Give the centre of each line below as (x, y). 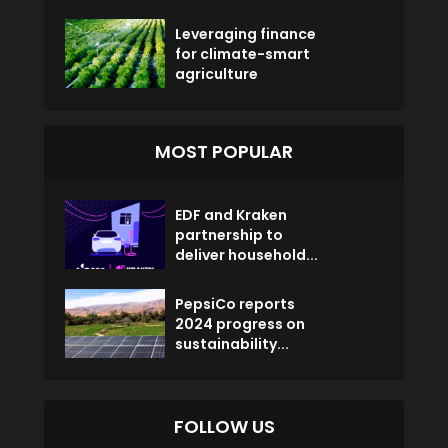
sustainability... (232, 343)
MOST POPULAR (224, 151)
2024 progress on (240, 323)
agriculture (216, 73)
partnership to (229, 234)
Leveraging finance (245, 33)
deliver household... (246, 254)
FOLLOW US (224, 426)
